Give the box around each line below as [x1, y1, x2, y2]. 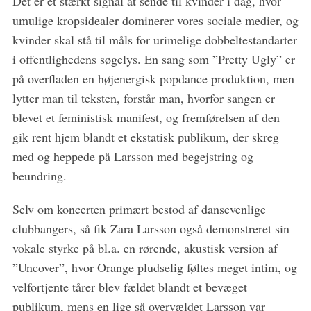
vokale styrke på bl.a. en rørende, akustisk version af [12, 239, 278, 257]
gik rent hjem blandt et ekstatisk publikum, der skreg [12, 128, 279, 146]
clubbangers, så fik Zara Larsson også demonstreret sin [12, 220, 289, 237]
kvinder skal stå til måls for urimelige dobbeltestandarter [12, 31, 297, 49]
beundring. [12, 167, 67, 185]
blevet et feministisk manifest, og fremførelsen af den [12, 109, 280, 126]
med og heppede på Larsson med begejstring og [12, 148, 253, 165]
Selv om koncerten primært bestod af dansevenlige [12, 201, 266, 218]
